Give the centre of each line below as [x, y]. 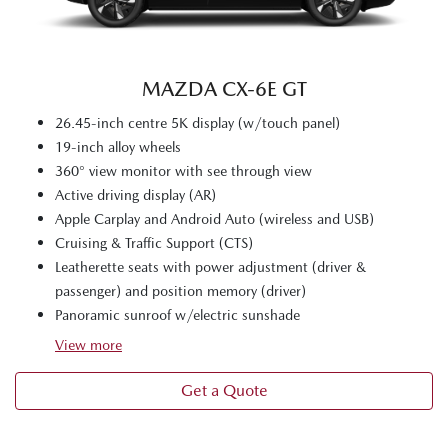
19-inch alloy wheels [118, 146]
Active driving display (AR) [135, 194]
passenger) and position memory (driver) [180, 290]
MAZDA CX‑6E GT [224, 88]
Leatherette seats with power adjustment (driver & [210, 266]
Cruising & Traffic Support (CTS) [154, 242]
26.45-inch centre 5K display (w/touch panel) [197, 122]
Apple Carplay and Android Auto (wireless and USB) [214, 218]
